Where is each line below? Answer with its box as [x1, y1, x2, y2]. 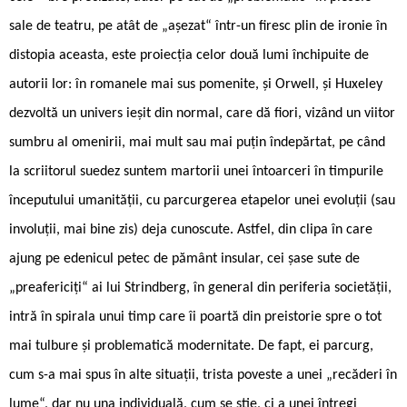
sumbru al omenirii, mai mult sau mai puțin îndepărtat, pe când [9, 134, 385, 150]
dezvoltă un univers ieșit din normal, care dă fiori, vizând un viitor [9, 105, 395, 121]
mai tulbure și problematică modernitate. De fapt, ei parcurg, [9, 338, 373, 353]
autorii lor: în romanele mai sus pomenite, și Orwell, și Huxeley [9, 76, 382, 92]
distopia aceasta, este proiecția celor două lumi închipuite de [9, 47, 369, 63]
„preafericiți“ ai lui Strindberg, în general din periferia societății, [9, 280, 392, 295]
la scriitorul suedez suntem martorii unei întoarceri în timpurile [9, 164, 383, 179]
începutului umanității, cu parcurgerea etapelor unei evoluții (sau [9, 193, 395, 208]
